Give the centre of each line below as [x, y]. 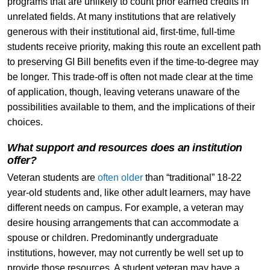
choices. [25, 122]
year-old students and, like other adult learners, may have [129, 192]
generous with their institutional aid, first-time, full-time [121, 31]
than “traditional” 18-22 [192, 177]
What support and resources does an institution [124, 147]
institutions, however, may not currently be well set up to [125, 253]
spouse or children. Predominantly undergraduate [112, 237]
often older [120, 177]
